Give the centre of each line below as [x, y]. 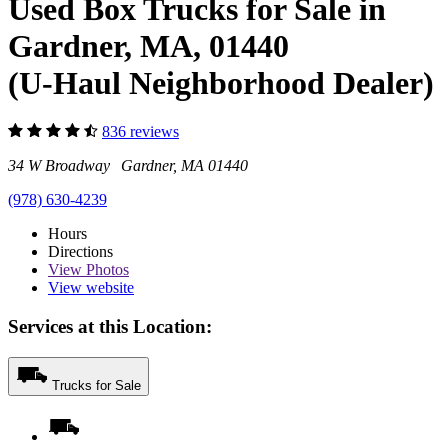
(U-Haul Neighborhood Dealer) [221, 82]
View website [91, 288]
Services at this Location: [110, 326]
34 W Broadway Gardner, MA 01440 [128, 166]
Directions [80, 252]
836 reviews [140, 132]
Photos [105, 270]
